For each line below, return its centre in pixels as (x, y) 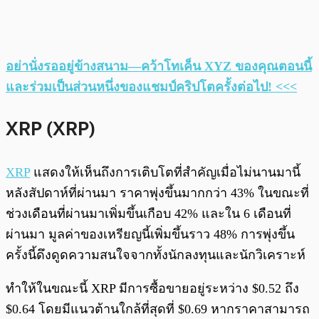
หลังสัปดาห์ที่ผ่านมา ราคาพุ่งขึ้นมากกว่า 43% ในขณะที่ (157, 193)
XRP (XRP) (51, 129)
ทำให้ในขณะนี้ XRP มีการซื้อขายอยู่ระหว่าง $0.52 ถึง (152, 288)
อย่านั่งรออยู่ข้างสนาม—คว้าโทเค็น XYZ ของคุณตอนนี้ (159, 67)
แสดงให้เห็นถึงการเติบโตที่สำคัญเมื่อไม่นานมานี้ (165, 172)
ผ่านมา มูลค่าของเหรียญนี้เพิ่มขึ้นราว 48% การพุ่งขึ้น (150, 234)
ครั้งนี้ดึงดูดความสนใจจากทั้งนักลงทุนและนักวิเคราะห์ (156, 255)
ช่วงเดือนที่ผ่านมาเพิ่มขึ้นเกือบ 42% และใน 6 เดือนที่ (148, 213)
